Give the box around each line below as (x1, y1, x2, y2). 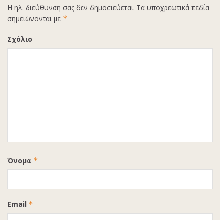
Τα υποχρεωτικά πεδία (135, 3, 209, 13)
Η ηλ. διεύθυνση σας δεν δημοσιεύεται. (7, 3, 135, 13)
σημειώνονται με (7, 14, 63, 24)
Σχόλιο (7, 34, 32, 44)
